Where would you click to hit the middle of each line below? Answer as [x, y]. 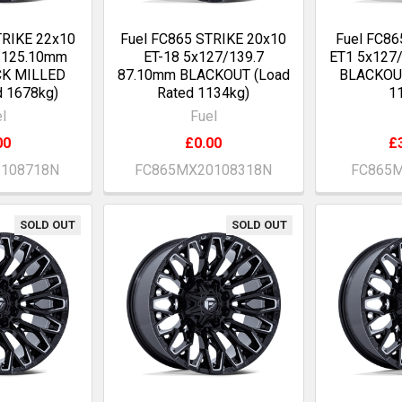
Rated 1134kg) [204, 92]
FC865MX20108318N [204, 170]
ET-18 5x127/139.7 [203, 57]
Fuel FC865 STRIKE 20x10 [204, 39]
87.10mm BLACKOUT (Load [203, 74]
